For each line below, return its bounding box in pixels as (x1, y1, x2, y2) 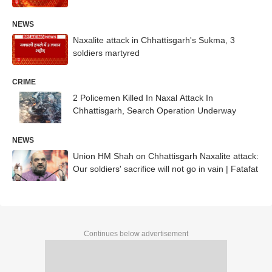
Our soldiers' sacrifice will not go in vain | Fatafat (73, 164, 258, 174)
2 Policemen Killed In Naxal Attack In (73, 93, 213, 103)
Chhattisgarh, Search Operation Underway (73, 106, 236, 116)
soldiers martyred (73, 47, 140, 58)
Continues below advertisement (84, 229, 188, 238)
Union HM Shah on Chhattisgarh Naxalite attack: (73, 151, 259, 161)
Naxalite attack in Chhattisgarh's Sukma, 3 (73, 35, 235, 45)
